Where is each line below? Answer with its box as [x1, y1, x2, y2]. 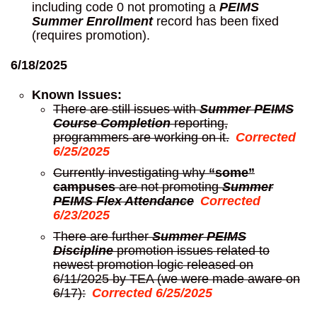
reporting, [171, 116, 228, 131]
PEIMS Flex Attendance [53, 194, 194, 209]
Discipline [53, 243, 113, 258]
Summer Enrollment [32, 14, 153, 29]
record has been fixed [153, 14, 279, 29]
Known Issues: [32, 88, 122, 103]
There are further [53, 229, 152, 244]
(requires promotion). [32, 28, 150, 43]
